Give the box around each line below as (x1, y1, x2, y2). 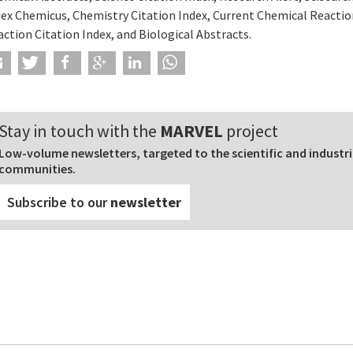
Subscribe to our (7, 192, 111, 211)
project (223, 119, 279, 142)
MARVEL (160, 119, 224, 142)
